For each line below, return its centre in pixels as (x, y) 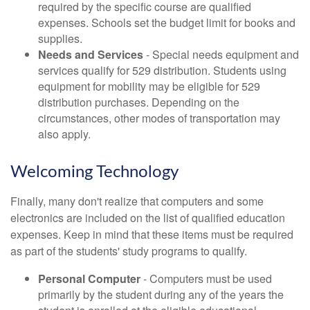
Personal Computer (89, 279)
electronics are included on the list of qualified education (148, 218)
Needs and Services (91, 54)
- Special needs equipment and (221, 54)
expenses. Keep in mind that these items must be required (152, 234)
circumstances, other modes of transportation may (159, 118)
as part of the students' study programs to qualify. (129, 251)
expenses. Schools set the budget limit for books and (167, 22)
